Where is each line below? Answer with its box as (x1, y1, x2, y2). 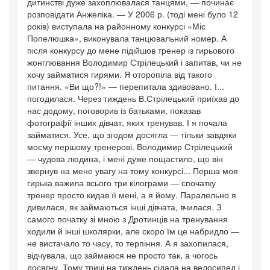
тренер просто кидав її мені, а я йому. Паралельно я (27, 189, 236, 201)
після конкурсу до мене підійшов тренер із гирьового (27, 44, 234, 57)
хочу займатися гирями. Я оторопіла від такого (27, 68, 212, 81)
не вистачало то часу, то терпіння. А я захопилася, (27, 237, 228, 250)
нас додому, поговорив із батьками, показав (27, 104, 201, 117)
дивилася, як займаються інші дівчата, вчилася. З (27, 201, 221, 213)
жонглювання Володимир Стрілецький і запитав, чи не (27, 56, 242, 69)
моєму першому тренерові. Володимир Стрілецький (27, 140, 233, 153)
